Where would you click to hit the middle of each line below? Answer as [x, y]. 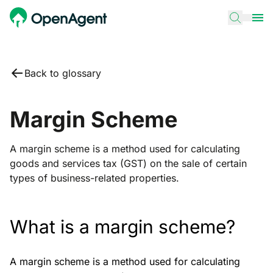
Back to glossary [63, 73]
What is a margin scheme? [125, 227]
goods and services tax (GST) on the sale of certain [128, 163]
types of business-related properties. [94, 178]
